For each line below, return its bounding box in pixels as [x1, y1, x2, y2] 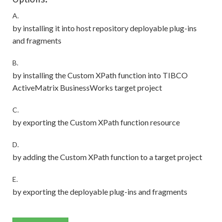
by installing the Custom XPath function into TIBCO [12, 70, 188, 80]
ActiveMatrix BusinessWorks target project [12, 83, 162, 93]
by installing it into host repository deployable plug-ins [12, 23, 197, 33]
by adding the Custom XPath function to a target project [12, 152, 202, 162]
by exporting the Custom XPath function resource [12, 117, 180, 127]
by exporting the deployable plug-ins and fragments [12, 187, 187, 197]
